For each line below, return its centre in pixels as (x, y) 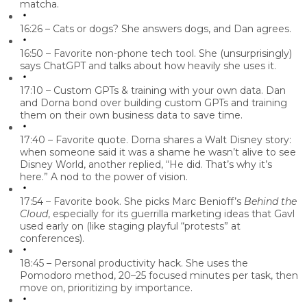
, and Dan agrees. (250, 29)
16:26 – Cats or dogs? (69, 29)
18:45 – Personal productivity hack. (101, 263)
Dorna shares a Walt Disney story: (210, 140)
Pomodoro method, (69, 276)
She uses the (216, 263)
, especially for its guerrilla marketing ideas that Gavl (171, 214)
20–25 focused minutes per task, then (208, 276)
